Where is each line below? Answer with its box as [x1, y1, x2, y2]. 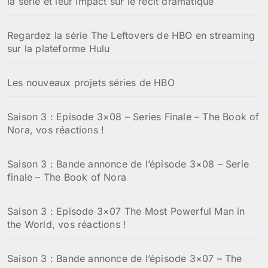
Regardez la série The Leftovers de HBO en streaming [7, 29, 255, 42]
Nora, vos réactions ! [7, 124, 105, 136]
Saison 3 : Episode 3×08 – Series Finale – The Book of [7, 111, 260, 123]
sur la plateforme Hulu [7, 42, 110, 55]
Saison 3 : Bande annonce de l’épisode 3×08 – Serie [7, 158, 249, 170]
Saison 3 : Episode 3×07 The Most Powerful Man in [7, 205, 245, 218]
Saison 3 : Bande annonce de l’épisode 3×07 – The [7, 252, 242, 265]
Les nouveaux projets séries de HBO [7, 77, 175, 89]
